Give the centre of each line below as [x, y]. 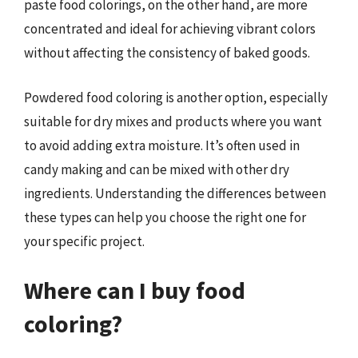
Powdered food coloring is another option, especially [176, 97]
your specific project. [84, 241]
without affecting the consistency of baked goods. [167, 53]
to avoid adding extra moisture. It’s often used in [162, 145]
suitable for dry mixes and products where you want [173, 121]
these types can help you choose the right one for [165, 217]
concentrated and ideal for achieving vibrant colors [170, 29]
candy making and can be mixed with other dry [157, 169]
